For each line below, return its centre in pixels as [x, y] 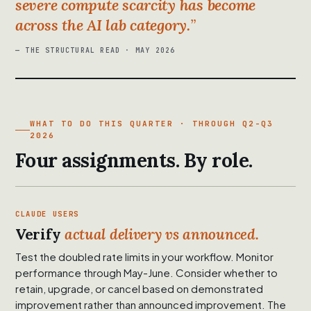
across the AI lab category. [103, 25]
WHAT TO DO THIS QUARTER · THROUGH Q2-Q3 [152, 124]
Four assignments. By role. [134, 161]
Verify [40, 235]
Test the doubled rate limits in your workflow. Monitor [144, 257]
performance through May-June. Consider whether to [146, 273]
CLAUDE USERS [48, 214]
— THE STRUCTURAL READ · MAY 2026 [95, 51]
